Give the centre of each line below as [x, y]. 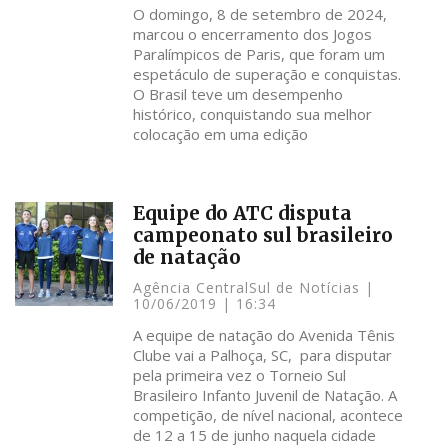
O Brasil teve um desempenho [238, 94]
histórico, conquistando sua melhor [253, 114]
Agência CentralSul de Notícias [249, 287]
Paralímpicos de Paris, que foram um [259, 54]
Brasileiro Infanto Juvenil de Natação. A [265, 395]
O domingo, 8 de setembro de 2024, [260, 14]
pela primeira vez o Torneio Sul [240, 375]
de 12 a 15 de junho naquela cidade [255, 435]
